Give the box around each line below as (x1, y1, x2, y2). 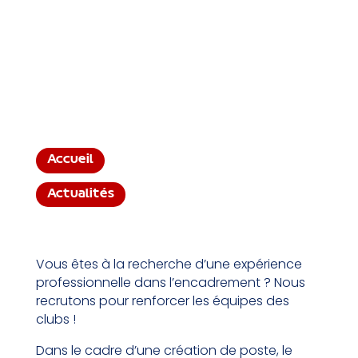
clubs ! (35, 309, 76, 328)
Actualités (46, 188, 114, 200)
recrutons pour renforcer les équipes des (35, 291, 289, 310)
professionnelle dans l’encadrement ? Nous (35, 272, 305, 292)
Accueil (46, 154, 93, 166)
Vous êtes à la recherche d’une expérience (35, 254, 302, 273)
